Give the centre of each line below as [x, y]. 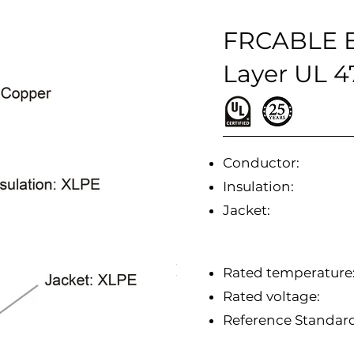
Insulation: [258, 186]
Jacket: [247, 210]
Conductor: [261, 163]
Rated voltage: [271, 296]
